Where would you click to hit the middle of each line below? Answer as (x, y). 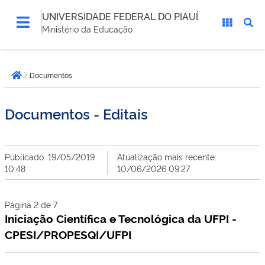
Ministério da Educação (87, 29)
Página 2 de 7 (31, 204)
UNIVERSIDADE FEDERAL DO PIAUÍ (120, 16)
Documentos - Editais (76, 113)
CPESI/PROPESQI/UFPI (68, 234)
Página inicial (47, 81)
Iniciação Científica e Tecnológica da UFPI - (121, 218)
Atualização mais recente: (167, 156)
